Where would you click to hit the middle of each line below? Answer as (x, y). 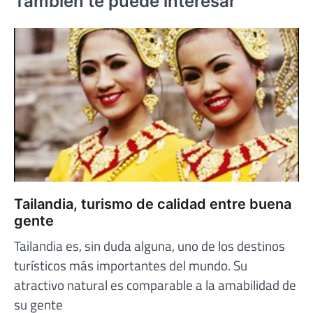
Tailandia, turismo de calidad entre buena (153, 204)
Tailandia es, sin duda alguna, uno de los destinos (150, 246)
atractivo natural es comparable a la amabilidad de (155, 285)
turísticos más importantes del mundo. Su (131, 265)
